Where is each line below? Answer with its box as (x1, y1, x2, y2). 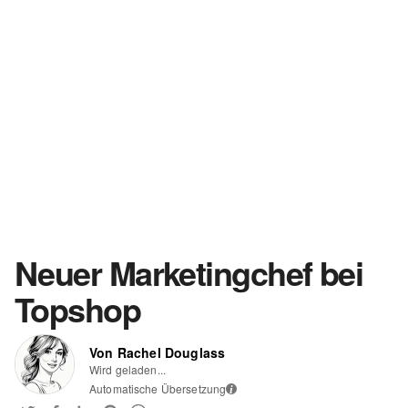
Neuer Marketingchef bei (15, 249, 363, 296)
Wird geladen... (89, 362, 166, 377)
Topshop (15, 285, 141, 332)
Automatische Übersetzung (89, 381, 227, 396)
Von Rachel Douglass (89, 343, 226, 362)
